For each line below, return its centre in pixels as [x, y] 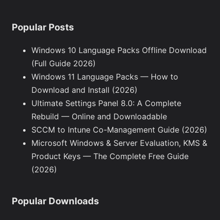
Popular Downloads [55, 201]
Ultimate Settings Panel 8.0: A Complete [106, 103]
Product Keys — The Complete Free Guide [110, 156]
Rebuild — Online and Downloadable [99, 117]
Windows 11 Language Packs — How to [105, 77]
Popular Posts [43, 27]
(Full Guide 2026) [64, 64]
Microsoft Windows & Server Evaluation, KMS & [119, 143]
